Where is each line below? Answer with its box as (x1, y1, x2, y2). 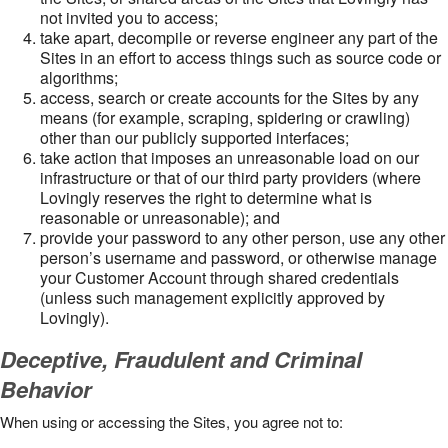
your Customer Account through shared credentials (40, 266, 399, 289)
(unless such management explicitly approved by (40, 286, 385, 309)
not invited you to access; (40, 6, 218, 29)
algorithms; (40, 66, 118, 89)
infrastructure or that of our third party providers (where (40, 166, 421, 189)
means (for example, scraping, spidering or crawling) (40, 106, 410, 129)
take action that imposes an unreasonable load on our (40, 146, 419, 169)
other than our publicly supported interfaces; (40, 126, 349, 149)
